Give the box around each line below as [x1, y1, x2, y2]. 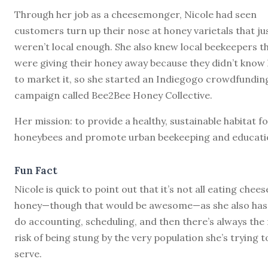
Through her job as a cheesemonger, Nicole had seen [14, 8, 257, 20]
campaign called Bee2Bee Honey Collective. [14, 89, 212, 101]
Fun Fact [14, 163, 57, 177]
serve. [14, 247, 42, 260]
